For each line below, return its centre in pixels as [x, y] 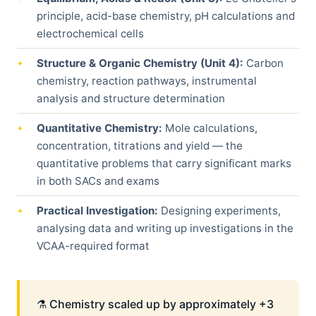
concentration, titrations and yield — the [140, 146]
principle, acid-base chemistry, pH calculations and [166, 16]
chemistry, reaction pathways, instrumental [147, 81]
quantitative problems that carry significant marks [164, 163]
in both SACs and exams [98, 181]
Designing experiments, [219, 211]
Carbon [263, 63]
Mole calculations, [210, 128]
